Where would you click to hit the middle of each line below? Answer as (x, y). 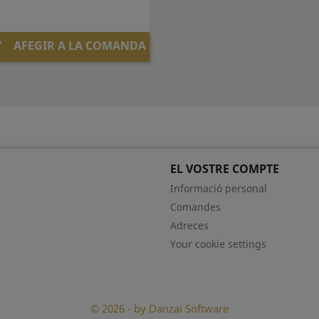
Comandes (195, 207)
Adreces (189, 225)
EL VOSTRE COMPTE (225, 169)
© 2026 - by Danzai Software (159, 308)
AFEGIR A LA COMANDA (79, 46)
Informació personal (219, 188)
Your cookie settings (218, 244)
